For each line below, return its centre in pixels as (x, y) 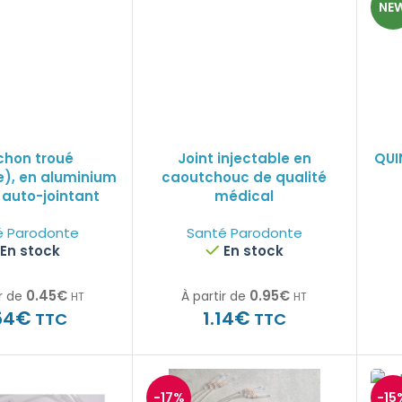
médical (245, 196)
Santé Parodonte (244, 233)
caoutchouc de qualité (245, 177)
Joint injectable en (244, 158)
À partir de (214, 296)
